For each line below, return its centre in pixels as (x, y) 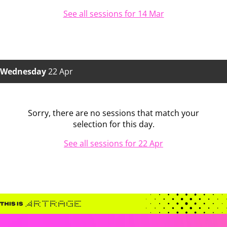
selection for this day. (113, 124)
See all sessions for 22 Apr (113, 144)
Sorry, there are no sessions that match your (113, 113)
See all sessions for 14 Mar (113, 14)
